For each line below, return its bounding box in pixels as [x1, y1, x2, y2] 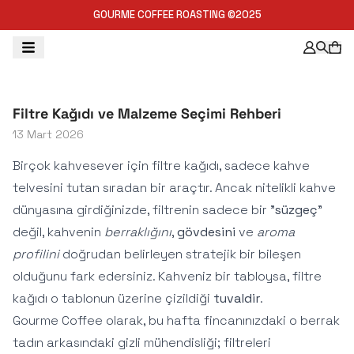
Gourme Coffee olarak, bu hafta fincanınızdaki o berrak [13, 312, 340, 329]
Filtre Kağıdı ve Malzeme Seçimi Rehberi [13, 104, 281, 122]
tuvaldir [213, 290, 260, 307]
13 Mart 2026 [13, 127, 84, 141]
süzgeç [275, 201, 318, 218]
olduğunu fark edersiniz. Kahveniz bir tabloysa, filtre [13, 268, 322, 284]
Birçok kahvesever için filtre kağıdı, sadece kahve [13, 157, 310, 174]
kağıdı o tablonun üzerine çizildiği [13, 290, 213, 307]
